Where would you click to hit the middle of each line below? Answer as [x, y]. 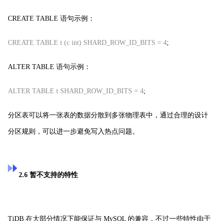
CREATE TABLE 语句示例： [51, 18]
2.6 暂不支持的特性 [49, 175]
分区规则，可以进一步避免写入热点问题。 [74, 131]
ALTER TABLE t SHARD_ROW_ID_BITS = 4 [76, 91]
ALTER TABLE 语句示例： [49, 67]
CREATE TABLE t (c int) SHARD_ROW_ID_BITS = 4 [87, 42]
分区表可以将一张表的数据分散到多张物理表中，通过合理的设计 [108, 115]
